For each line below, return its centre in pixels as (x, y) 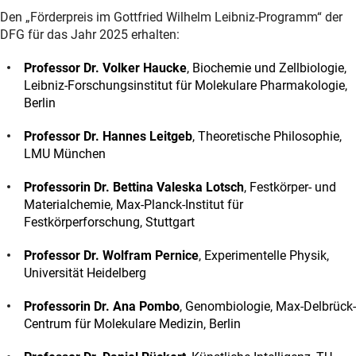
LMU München (65, 153)
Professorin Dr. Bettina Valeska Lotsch (134, 187)
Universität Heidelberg (85, 273)
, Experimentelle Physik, (264, 255)
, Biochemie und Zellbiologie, (267, 68)
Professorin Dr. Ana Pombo (102, 306)
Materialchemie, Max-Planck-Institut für (133, 204)
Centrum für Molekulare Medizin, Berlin (132, 323)
